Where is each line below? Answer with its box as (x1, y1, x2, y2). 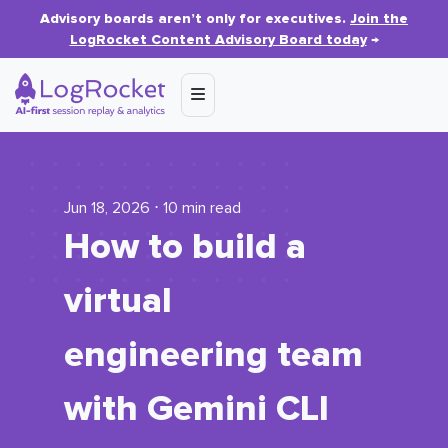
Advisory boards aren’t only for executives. (40, 10, 350, 27)
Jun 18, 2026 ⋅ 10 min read (64, 200, 241, 216)
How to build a (64, 225, 306, 269)
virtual (64, 279, 172, 323)
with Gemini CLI (64, 387, 329, 431)
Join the (350, 10, 408, 27)
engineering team (64, 333, 363, 377)
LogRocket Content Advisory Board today (69, 31, 367, 48)
